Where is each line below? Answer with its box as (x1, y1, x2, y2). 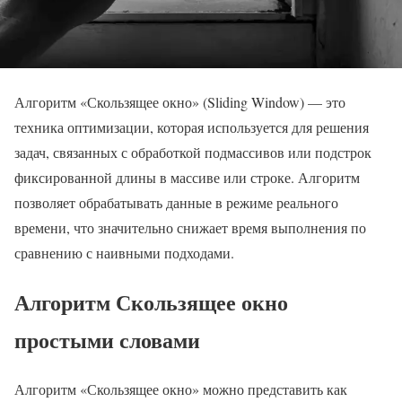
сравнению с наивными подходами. (14, 243, 234, 263)
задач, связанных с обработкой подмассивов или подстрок (14, 143, 371, 162)
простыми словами (14, 324, 200, 356)
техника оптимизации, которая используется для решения (14, 118, 369, 137)
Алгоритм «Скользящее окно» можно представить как (14, 380, 347, 399)
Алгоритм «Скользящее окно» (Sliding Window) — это (14, 92, 345, 112)
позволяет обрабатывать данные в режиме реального (14, 193, 338, 213)
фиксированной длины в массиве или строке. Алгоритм (14, 168, 360, 188)
